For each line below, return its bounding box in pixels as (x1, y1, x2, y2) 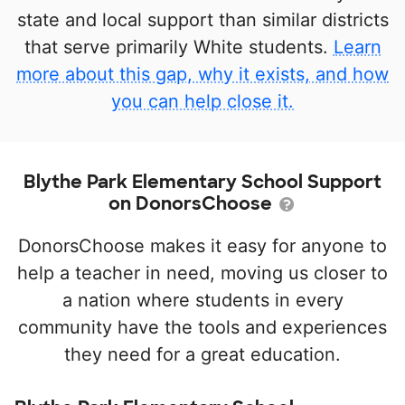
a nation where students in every (61, 289, 344, 312)
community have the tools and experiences (18, 316, 387, 339)
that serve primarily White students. (24, 36, 334, 59)
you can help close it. (111, 90, 294, 113)
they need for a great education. (64, 344, 341, 366)
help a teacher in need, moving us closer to (17, 262, 388, 285)
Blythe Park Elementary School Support (24, 170, 381, 194)
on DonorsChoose (108, 192, 277, 216)
